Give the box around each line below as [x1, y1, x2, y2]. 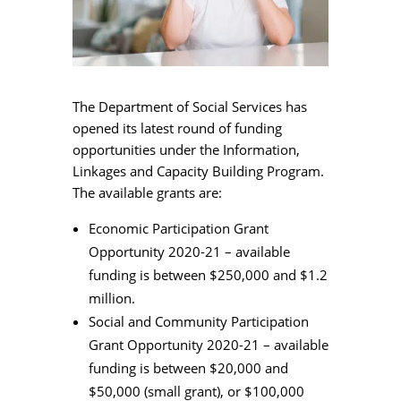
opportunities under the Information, [72, 140, 300, 158]
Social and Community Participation [88, 311, 309, 330]
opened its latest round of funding [72, 118, 282, 137]
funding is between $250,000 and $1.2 [88, 265, 328, 284]
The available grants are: [72, 183, 222, 201]
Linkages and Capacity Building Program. [72, 161, 328, 180]
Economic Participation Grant [88, 218, 269, 237]
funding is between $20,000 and [88, 358, 288, 377]
